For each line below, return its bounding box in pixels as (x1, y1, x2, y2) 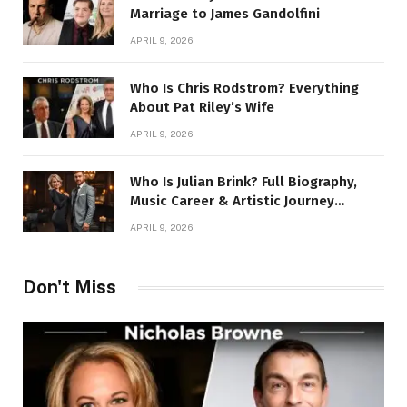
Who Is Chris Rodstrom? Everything (130, 80, 359, 97)
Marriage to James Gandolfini (130, 5, 320, 23)
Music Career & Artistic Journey (130, 193, 334, 210)
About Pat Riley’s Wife (130, 99, 274, 116)
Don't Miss (23, 276, 116, 299)
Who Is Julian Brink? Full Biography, (130, 174, 357, 191)
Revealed (130, 212, 191, 229)
